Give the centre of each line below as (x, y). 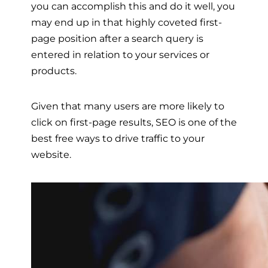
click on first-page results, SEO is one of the (134, 122)
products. (55, 71)
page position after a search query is (117, 39)
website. (52, 155)
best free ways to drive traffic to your (118, 138)
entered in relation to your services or (120, 55)
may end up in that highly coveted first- (127, 22)
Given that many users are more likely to (128, 106)
